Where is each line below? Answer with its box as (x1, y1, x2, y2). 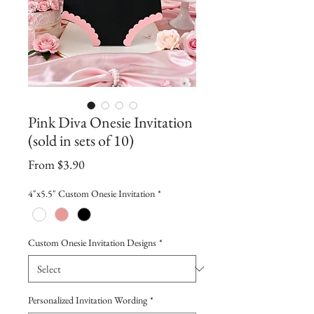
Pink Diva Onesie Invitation (28, 112, 193, 132)
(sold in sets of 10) (28, 130, 134, 151)
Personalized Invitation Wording (28, 294, 147, 307)
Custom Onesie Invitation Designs (28, 236, 156, 250)
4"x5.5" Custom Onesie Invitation (28, 187, 155, 200)
